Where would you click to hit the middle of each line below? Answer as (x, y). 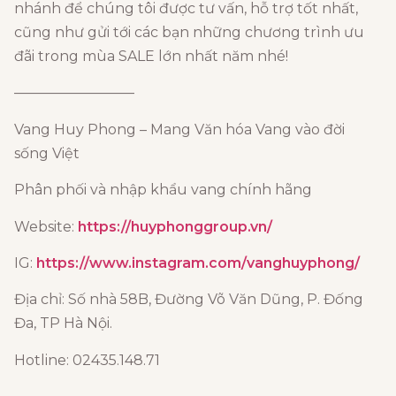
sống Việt (47, 153)
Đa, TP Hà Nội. (63, 324)
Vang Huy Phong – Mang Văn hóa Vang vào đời (179, 129)
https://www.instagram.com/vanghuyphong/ (198, 263)
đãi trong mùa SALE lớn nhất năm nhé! (151, 57)
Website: (46, 226)
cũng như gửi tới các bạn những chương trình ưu (189, 33)
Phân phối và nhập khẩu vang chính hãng (163, 190)
